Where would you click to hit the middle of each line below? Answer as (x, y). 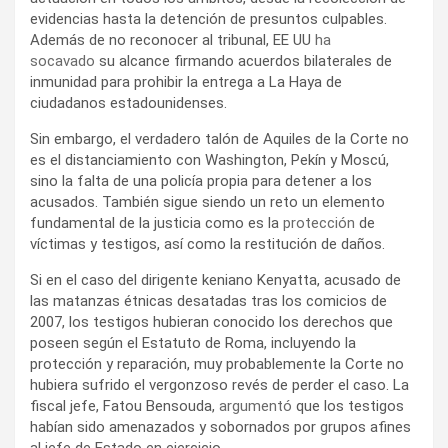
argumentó (255, 405)
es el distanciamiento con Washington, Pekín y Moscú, (209, 159)
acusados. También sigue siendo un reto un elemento (207, 201)
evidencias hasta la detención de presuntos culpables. (208, 18)
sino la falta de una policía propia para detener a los (201, 180)
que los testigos (348, 405)
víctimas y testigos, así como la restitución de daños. (207, 243)
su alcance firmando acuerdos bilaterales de (243, 60)
